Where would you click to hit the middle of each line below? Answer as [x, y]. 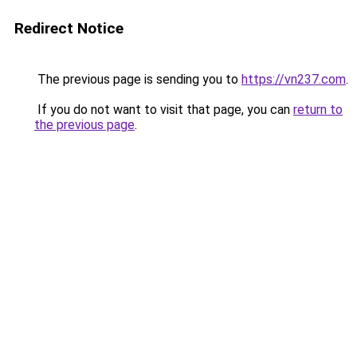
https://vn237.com [294, 79]
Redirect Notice [69, 28]
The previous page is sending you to [138, 79]
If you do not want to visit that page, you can [164, 110]
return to [318, 110]
